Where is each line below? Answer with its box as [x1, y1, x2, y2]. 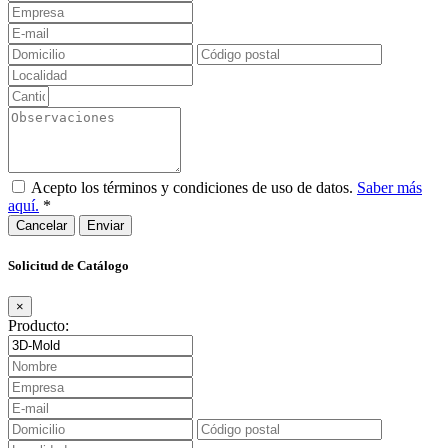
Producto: [8, 317, 69, 335]
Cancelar [16, 217, 67, 233]
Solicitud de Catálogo [8, 257, 129, 273]
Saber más [357, 178, 422, 196]
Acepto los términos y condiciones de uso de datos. [31, 178, 357, 196]
